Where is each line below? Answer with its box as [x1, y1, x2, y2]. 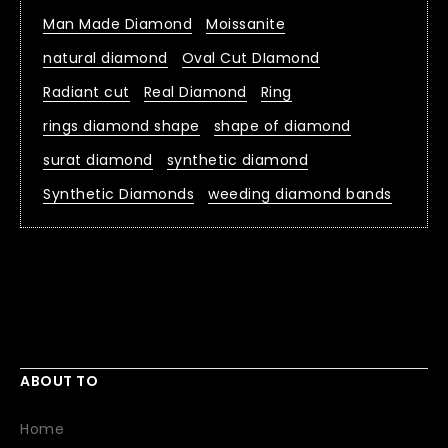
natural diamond [43, 48, 168, 69]
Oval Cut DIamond [181, 48, 320, 69]
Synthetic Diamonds [43, 184, 194, 205]
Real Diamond [143, 82, 247, 103]
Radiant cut [43, 82, 130, 103]
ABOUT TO [20, 371, 98, 392]
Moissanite [206, 14, 285, 35]
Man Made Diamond [43, 14, 192, 35]
